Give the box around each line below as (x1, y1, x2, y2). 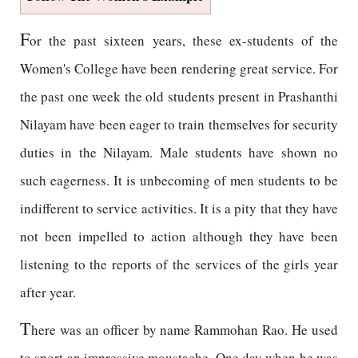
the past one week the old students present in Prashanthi (20, 87, 338, 105)
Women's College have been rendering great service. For (20, 59, 338, 78)
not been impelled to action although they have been (20, 227, 338, 245)
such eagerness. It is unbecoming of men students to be (20, 171, 338, 189)
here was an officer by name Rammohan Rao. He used (31, 320, 338, 339)
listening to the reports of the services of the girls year (20, 255, 338, 273)
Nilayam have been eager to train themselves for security (20, 115, 338, 133)
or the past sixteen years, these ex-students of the (30, 31, 338, 50)
